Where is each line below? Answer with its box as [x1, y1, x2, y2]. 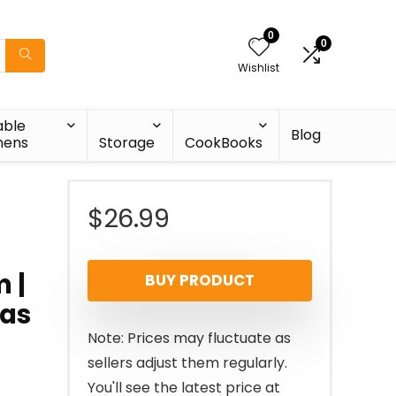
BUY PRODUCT [145, 270, 255, 291]
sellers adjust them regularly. [88, 353, 287, 373]
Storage [98, 133, 155, 153]
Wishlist [238, 60, 279, 75]
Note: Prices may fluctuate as [88, 328, 291, 348]
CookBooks [185, 133, 263, 153]
